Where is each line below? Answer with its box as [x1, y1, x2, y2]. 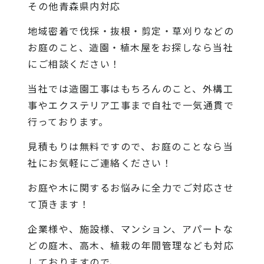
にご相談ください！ [28, 56, 121, 71]
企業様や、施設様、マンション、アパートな [28, 221, 234, 236]
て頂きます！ [28, 196, 90, 211]
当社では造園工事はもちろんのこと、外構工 [28, 81, 234, 95]
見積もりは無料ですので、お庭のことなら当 [28, 138, 234, 153]
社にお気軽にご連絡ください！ [28, 155, 173, 170]
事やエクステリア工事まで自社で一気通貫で [28, 97, 235, 112]
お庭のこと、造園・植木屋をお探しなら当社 [28, 39, 234, 54]
